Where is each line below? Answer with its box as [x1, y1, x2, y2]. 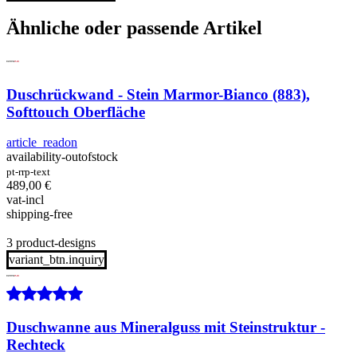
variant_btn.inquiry [9, 253, 104, 267]
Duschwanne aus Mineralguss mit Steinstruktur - [6, 319, 325, 336]
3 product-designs [6, 236, 96, 250]
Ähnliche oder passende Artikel [6, 18, 262, 39]
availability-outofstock [6, 150, 124, 164]
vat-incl [6, 193, 44, 207]
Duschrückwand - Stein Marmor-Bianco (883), [6, 85, 310, 103]
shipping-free [6, 207, 73, 222]
